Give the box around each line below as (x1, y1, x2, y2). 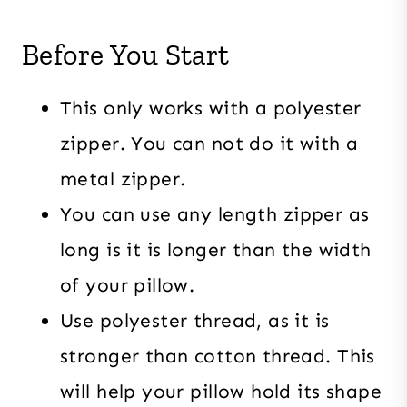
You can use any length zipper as (60, 202, 370, 226)
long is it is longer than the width (60, 237, 372, 262)
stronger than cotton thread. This (60, 343, 375, 368)
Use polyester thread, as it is (60, 308, 330, 333)
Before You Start (22, 36, 230, 72)
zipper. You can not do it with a (60, 131, 359, 155)
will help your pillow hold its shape (60, 379, 382, 403)
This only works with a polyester (60, 95, 362, 120)
